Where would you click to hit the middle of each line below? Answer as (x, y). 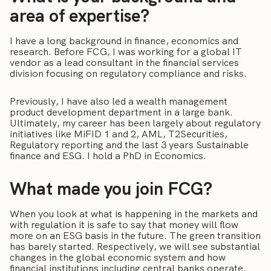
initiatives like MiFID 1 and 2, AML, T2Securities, (119, 134)
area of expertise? (82, 15)
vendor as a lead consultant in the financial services (124, 62)
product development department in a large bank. (121, 113)
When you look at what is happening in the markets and (134, 214)
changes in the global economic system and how (118, 257)
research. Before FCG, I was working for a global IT (126, 51)
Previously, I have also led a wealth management (119, 102)
